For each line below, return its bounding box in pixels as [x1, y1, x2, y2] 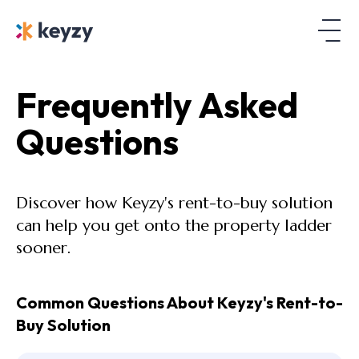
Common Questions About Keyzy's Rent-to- [16, 292, 343, 313]
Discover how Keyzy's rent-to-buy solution [16, 193, 333, 213]
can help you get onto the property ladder [16, 216, 332, 236]
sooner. [16, 238, 71, 258]
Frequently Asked [16, 83, 298, 127]
